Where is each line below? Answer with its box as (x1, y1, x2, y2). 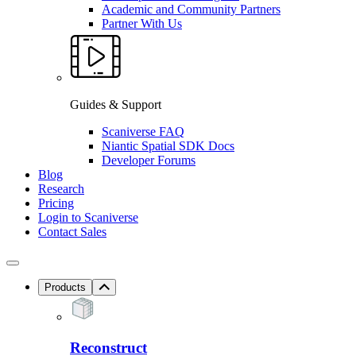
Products (44, 281, 86, 293)
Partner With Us (102, 16, 182, 30)
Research (38, 181, 84, 195)
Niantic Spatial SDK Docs (102, 138, 234, 153)
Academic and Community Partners (102, 2, 281, 16)
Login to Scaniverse (38, 210, 138, 224)
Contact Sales (38, 224, 106, 238)
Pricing (38, 195, 74, 210)
